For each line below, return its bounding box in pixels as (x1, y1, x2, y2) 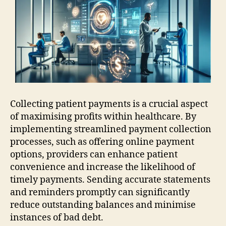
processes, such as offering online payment (10, 136, 194, 148)
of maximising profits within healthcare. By (10, 110, 196, 123)
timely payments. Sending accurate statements (10, 174, 210, 186)
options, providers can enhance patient (10, 148, 178, 160)
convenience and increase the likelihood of (10, 161, 195, 173)
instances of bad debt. (10, 211, 103, 223)
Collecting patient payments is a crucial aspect (10, 98, 208, 110)
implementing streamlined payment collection (10, 123, 211, 135)
